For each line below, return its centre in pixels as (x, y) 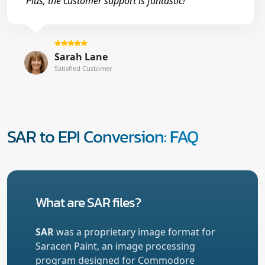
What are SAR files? (88, 202)
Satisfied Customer (83, 68)
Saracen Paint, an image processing (115, 246)
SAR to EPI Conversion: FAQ (103, 136)
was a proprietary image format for (135, 232)
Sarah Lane (81, 56)
